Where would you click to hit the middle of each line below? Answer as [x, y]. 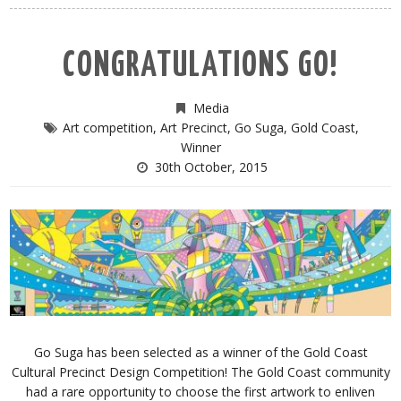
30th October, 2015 [211, 167]
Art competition [108, 128]
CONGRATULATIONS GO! [200, 67]
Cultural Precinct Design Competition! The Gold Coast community [200, 372]
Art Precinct [194, 128]
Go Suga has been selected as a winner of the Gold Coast [200, 353]
